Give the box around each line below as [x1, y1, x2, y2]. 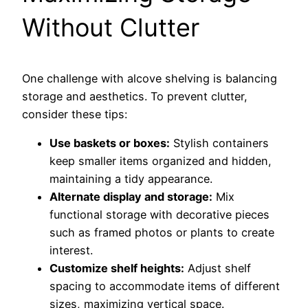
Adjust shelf [184, 261, 251, 276]
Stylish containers [170, 136, 269, 151]
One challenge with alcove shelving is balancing [22, 71, 277, 86]
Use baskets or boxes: [49, 136, 170, 151]
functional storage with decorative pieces [49, 208, 269, 222]
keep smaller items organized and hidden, [49, 154, 272, 168]
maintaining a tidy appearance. [49, 172, 212, 186]
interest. [49, 243, 93, 258]
